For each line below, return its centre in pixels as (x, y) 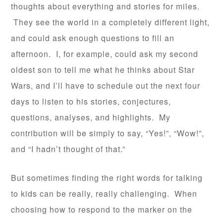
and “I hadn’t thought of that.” (68, 149)
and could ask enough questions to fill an (93, 38)
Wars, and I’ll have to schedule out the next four (106, 86)
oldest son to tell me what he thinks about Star (103, 70)
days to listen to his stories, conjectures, (91, 102)
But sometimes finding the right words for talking (107, 178)
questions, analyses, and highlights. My (91, 117)
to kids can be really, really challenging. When (104, 194)
